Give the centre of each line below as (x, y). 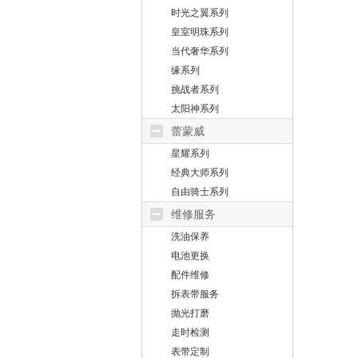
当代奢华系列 (200, 51)
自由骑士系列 (200, 192)
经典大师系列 (200, 173)
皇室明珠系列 (200, 32)
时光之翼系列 (200, 13)
